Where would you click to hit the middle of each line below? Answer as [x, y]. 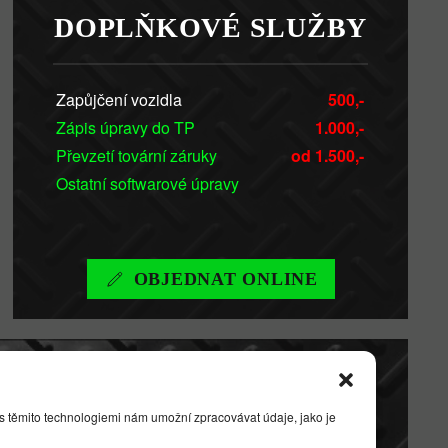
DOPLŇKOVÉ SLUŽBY [211, 28]
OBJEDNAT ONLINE [225, 279]
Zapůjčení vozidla [119, 100]
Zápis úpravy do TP [126, 128]
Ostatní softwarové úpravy [148, 184]
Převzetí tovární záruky [137, 156]
